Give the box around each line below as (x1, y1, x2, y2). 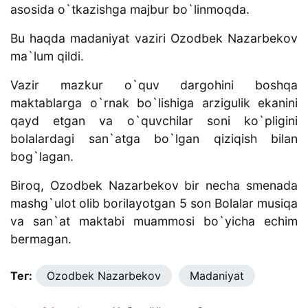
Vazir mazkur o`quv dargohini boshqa (10, 78, 298, 93)
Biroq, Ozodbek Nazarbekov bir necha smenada (10, 178, 298, 193)
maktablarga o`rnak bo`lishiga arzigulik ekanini (10, 96, 298, 111)
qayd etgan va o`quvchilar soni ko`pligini (10, 113, 298, 129)
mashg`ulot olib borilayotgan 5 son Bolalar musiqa (10, 196, 298, 211)
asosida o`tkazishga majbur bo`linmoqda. (10, 2, 253, 17)
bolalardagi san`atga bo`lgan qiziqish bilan (10, 131, 298, 146)
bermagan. (10, 232, 71, 247)
